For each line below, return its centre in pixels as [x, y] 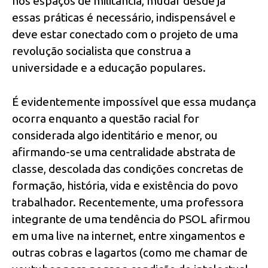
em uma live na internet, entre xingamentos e [129, 235]
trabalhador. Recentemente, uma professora [128, 202]
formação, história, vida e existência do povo [125, 185]
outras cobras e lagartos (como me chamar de [130, 252]
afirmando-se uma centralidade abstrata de [124, 152]
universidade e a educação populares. [109, 68]
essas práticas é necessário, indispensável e [124, 18]
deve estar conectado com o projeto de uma [125, 34]
